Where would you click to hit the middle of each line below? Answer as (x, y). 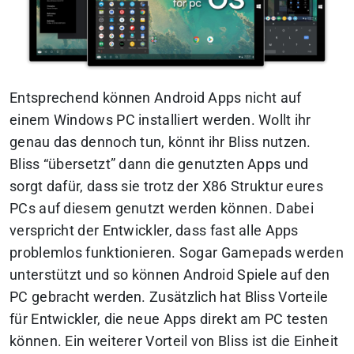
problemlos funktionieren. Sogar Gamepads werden (177, 253)
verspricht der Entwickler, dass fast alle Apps (154, 231)
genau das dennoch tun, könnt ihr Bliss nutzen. (160, 143)
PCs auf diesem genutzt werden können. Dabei (162, 209)
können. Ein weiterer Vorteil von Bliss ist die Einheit (174, 342)
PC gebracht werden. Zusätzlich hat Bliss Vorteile (169, 298)
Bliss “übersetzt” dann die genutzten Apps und (159, 165)
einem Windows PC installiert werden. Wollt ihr (160, 121)
